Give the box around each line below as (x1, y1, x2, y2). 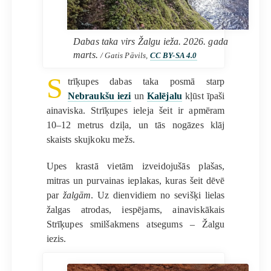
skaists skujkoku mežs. (46, 134, 135, 145)
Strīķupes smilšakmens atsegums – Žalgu (46, 218, 225, 229)
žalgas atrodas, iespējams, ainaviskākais (46, 204, 225, 215)
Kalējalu (146, 90, 183, 101)
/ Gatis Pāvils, (100, 51, 150, 60)
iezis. (46, 233, 67, 244)
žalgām (62, 189, 91, 200)
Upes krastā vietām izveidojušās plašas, (46, 160, 225, 171)
